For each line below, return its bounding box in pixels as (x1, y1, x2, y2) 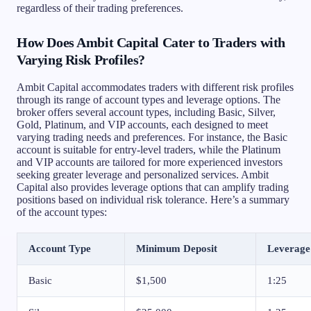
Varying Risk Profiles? (17, 51, 145, 67)
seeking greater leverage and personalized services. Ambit (17, 168, 269, 180)
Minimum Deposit (136, 242, 217, 254)
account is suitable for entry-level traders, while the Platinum (17, 143, 280, 155)
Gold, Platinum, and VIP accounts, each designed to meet (17, 118, 268, 131)
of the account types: (17, 205, 107, 218)
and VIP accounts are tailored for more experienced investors (17, 155, 283, 168)
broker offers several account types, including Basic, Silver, (17, 106, 276, 118)
